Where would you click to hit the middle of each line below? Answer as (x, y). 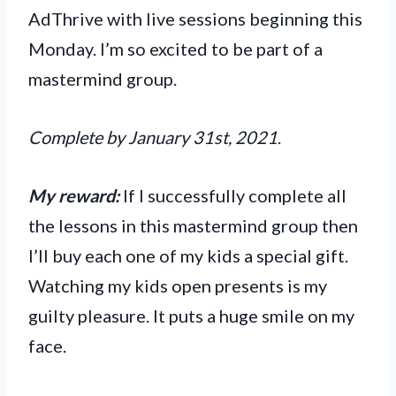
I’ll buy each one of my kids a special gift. (188, 255)
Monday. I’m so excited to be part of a (175, 48)
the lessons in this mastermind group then (193, 225)
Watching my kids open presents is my (178, 285)
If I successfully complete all (233, 195)
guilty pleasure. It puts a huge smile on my (191, 315)
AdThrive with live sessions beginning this (195, 18)
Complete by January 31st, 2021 (153, 137)
